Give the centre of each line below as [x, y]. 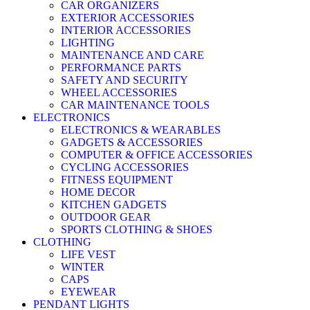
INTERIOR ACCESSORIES [126, 30]
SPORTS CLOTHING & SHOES [137, 229]
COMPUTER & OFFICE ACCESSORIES [157, 154]
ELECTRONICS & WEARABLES [141, 129]
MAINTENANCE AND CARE [133, 55]
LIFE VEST [88, 254]
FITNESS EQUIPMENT [117, 179]
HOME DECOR [98, 192]
